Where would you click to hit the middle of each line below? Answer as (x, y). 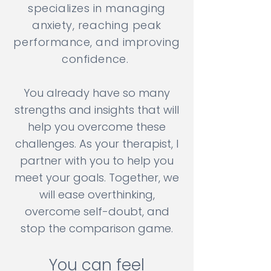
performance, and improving (97, 42)
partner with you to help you (97, 161)
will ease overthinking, (97, 194)
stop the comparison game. (97, 228)
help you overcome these (97, 127)
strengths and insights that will (97, 110)
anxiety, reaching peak (97, 25)
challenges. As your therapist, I (97, 144)
